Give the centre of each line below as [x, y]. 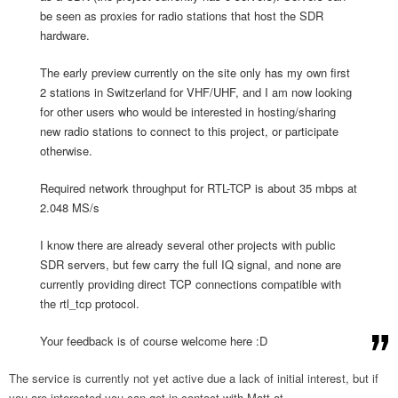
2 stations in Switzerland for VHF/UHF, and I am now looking [196, 92]
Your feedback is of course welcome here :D [154, 340]
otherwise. [66, 150]
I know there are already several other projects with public [188, 244]
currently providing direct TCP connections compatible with [191, 283]
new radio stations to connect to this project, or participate [189, 131]
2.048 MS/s [70, 207]
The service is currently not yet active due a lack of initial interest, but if [194, 378]
